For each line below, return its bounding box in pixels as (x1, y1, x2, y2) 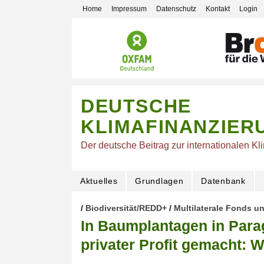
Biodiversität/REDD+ (85, 203, 167, 213)
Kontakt (206, 5, 230, 13)
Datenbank (201, 176, 246, 186)
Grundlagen (135, 176, 184, 186)
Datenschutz (156, 5, 196, 13)
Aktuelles (80, 176, 118, 186)
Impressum (111, 5, 147, 13)
